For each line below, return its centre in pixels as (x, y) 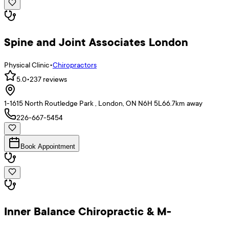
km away (189, 103)
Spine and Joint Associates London (96, 42)
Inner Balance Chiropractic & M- (88, 211)
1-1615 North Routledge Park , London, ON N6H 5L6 (85, 103)
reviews (54, 79)
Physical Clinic (27, 65)
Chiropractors (75, 65)
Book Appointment (48, 147)
